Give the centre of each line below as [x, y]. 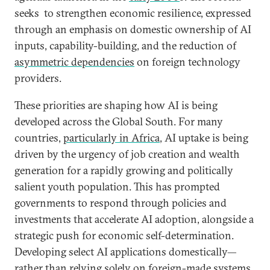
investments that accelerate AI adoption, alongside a [134, 219]
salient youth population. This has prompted [117, 187]
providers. [40, 78]
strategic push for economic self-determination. [124, 235]
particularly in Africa [111, 138]
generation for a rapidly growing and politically [124, 170]
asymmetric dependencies [74, 62]
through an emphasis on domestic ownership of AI [133, 29]
